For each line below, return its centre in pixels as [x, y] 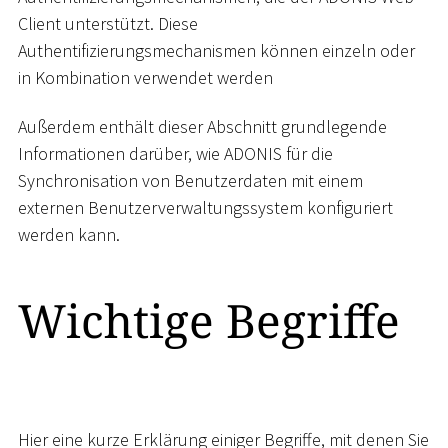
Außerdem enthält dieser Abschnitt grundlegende [202, 127]
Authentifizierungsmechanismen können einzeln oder [216, 50]
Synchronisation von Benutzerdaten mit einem [190, 181]
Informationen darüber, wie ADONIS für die [175, 154]
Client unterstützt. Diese [108, 23]
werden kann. [69, 235]
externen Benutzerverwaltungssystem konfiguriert [205, 208]
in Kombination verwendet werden [145, 77]
